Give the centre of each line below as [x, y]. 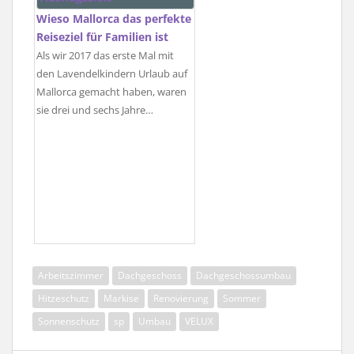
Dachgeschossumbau [243, 275]
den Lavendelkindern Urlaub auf [112, 73]
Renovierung [181, 298]
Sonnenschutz [69, 321]
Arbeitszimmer [71, 275]
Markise [121, 298]
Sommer [242, 298]
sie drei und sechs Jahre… [95, 110]
